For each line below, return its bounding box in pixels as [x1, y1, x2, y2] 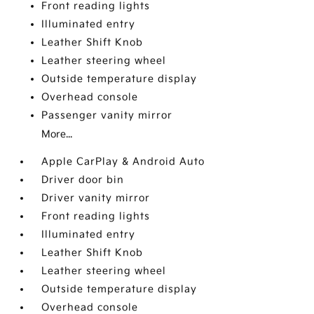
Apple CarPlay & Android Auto [41, 156, 205, 168]
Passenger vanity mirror [41, 109, 173, 121]
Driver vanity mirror [41, 192, 151, 204]
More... [41, 128, 73, 140]
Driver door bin [41, 174, 125, 186]
